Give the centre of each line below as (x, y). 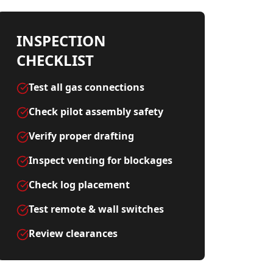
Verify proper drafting (81, 136)
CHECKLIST (55, 60)
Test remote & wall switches (96, 209)
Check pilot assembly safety (96, 112)
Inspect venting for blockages (100, 160)
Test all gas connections (86, 87)
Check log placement (79, 185)
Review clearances (73, 233)
